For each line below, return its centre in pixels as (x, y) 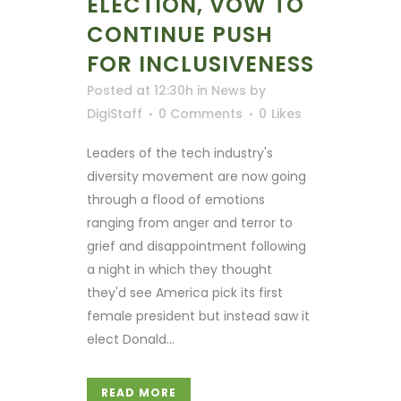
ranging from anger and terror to (190, 222)
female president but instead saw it (198, 316)
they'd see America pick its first (185, 292)
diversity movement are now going (196, 176)
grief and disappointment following (196, 246)
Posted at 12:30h (140, 90)
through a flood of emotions (176, 199)
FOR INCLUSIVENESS (200, 64)
